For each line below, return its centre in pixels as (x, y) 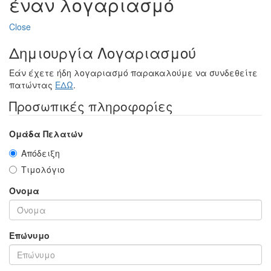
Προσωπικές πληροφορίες (91, 106)
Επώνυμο (29, 236)
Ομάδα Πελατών (46, 134)
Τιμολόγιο (43, 170)
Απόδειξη (41, 153)
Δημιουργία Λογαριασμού (103, 53)
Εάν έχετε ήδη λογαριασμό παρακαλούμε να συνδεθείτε (133, 73)
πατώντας (32, 85)
